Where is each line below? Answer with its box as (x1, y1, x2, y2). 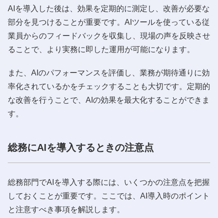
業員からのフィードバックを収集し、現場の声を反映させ (8, 31, 210, 40)
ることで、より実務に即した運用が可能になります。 (8, 45, 195, 54)
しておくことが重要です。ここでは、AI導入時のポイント (8, 191, 210, 200)
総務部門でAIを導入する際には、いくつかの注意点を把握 (8, 178, 210, 186)
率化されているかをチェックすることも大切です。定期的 (8, 82, 210, 91)
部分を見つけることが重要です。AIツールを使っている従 (8, 18, 210, 26)
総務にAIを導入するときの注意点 (8, 142, 154, 153)
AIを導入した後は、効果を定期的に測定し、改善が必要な (8, 4, 210, 13)
